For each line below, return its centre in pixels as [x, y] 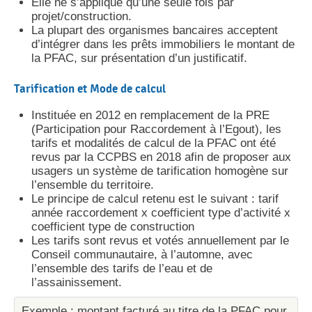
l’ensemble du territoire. [93, 185]
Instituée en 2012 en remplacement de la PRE [150, 115]
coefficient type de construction [113, 226]
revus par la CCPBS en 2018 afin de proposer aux [161, 157]
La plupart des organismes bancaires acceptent [155, 30]
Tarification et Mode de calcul [90, 88]
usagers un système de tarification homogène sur [160, 171]
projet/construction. [81, 16]
